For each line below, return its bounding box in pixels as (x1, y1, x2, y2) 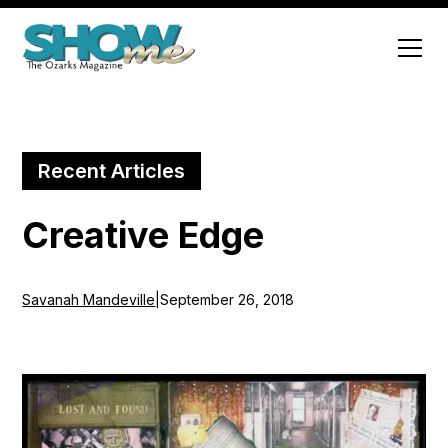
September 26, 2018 (160, 291, 295, 308)
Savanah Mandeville (22, 291, 156, 308)
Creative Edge (22, 213, 265, 257)
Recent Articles (38, 159, 186, 183)
